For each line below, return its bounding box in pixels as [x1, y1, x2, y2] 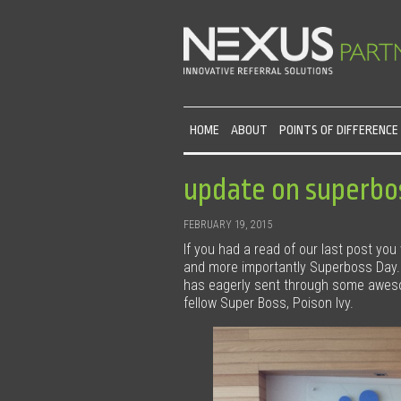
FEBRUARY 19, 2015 [183, 218, 273, 232]
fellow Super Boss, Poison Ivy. [183, 294, 354, 312]
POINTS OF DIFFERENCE [279, 123, 399, 138]
